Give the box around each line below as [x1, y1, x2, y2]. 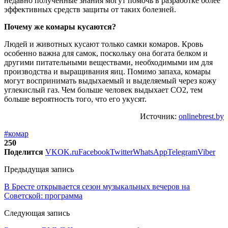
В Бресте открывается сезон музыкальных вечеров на [4, 182, 190, 191]
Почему [4, 22, 34, 31]
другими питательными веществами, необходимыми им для [4, 58, 213, 67]
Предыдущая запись [4, 164, 74, 174]
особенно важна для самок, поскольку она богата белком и [4, 48, 208, 58]
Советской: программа [4, 191, 82, 200]
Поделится [4, 147, 43, 156]
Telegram [167, 147, 197, 156]
